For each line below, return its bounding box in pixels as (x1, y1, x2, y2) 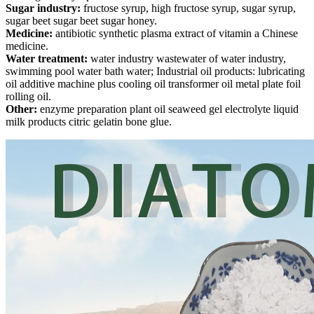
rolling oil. (6, 90, 51, 103)
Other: (6, 103, 37, 116)
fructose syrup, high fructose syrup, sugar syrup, (81, 2, 296, 15)
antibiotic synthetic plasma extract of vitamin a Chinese (53, 27, 298, 40)
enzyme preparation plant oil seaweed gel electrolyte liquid (37, 103, 299, 116)
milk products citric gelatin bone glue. (6, 116, 172, 128)
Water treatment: (6, 53, 88, 65)
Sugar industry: (6, 2, 81, 15)
